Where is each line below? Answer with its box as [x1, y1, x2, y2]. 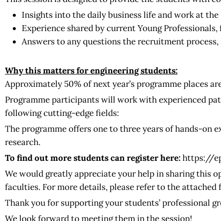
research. [5, 137, 40, 147]
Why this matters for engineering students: [5, 65, 178, 76]
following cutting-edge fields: [5, 108, 119, 118]
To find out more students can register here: [5, 152, 181, 163]
